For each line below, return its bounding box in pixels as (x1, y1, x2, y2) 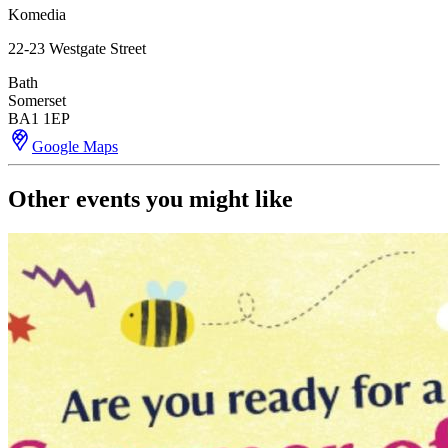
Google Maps (32, 138, 118, 156)
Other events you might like (8, 186, 293, 213)
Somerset (8, 92, 66, 110)
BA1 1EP (8, 110, 70, 128)
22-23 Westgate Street (8, 40, 146, 58)
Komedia (8, 6, 66, 24)
